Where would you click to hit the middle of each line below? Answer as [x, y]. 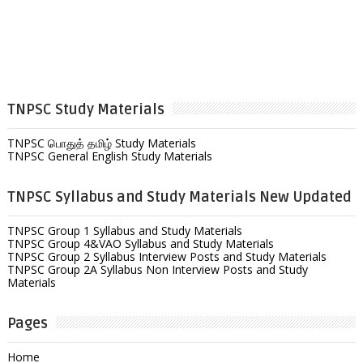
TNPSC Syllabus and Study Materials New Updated [179, 196]
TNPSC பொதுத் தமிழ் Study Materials [101, 143]
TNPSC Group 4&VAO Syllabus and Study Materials [140, 243]
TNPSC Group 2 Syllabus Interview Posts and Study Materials [167, 256]
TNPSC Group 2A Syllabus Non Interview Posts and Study [157, 269]
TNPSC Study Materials [85, 109]
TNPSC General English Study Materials [109, 156]
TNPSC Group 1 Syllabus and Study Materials [124, 230]
